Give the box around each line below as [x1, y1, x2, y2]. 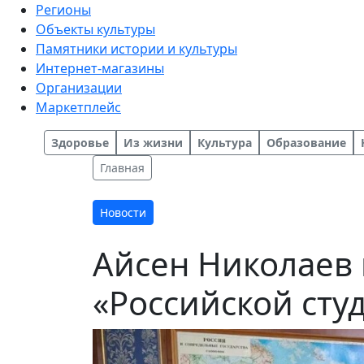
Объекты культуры [36, 20, 155, 38]
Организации [36, 79, 122, 97]
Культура [197, 135, 252, 150]
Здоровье [51, 135, 109, 150]
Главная [100, 160, 145, 175]
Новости [100, 205, 146, 220]
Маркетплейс [36, 98, 121, 116]
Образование [266, 135, 346, 150]
